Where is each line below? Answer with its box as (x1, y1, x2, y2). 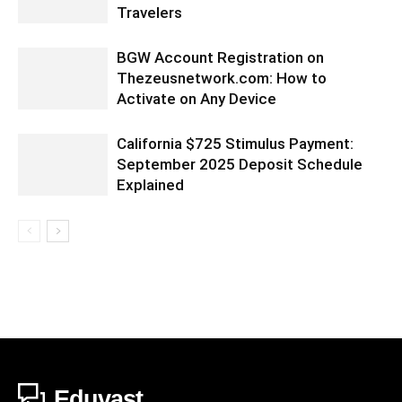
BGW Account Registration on (117, 48, 324, 67)
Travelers (117, 4, 182, 22)
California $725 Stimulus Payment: (117, 135, 354, 153)
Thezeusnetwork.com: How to (117, 69, 327, 88)
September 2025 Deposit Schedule (117, 155, 363, 174)
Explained (117, 176, 184, 195)
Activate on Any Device (117, 90, 276, 109)
